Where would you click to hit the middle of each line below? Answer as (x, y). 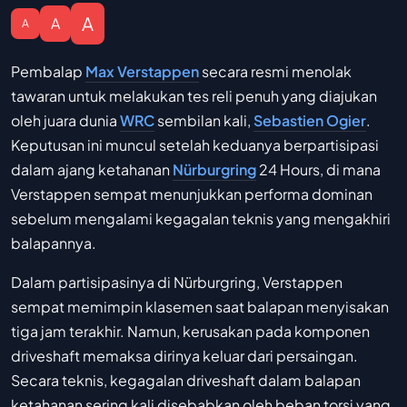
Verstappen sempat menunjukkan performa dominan (192, 194)
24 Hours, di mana (318, 169)
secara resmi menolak (275, 71)
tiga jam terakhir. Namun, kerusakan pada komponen (190, 331)
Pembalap (48, 71)
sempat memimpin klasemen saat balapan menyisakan (200, 307)
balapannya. (54, 243)
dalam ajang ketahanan (92, 169)
